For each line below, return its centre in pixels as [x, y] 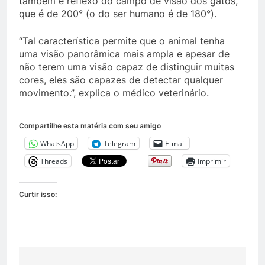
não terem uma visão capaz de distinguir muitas [127, 67]
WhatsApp [57, 143]
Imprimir [212, 161]
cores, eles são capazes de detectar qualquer [121, 80]
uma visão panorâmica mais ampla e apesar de [124, 54]
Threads [54, 161]
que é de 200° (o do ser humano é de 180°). [118, 14]
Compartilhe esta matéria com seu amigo [90, 126]
